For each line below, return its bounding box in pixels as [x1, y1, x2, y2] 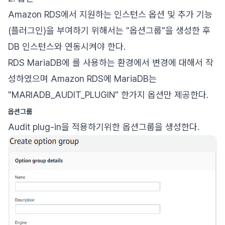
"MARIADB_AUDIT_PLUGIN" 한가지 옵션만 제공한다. [8, 89, 208, 100]
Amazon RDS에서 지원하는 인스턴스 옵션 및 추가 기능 [8, 9, 212, 20]
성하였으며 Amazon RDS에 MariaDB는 [8, 73, 157, 84]
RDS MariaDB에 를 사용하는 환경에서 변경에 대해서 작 [8, 57, 213, 68]
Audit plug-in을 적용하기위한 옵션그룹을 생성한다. [8, 122, 199, 132]
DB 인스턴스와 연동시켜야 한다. [8, 41, 126, 52]
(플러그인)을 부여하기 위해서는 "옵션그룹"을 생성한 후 [8, 25, 210, 36]
